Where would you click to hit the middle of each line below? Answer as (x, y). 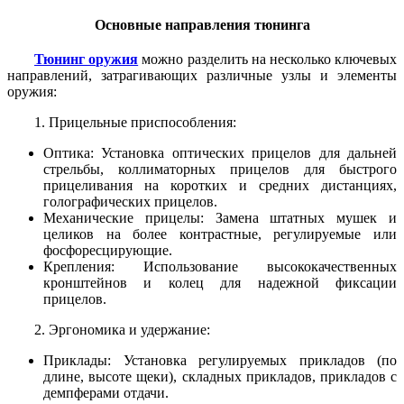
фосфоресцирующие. (108, 250)
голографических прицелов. (130, 201)
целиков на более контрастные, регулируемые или (220, 234)
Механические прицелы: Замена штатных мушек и (220, 217)
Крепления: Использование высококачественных (220, 266)
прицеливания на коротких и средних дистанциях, (220, 185)
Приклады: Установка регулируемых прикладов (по (220, 360)
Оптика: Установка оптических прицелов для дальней (220, 152)
